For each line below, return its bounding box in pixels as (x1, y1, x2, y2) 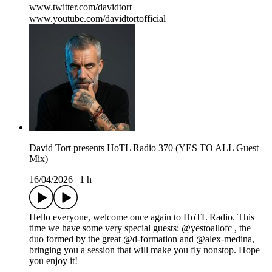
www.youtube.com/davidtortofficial (29, 13, 166, 24)
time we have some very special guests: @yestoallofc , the (29, 223, 251, 234)
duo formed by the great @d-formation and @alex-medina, (29, 234, 254, 245)
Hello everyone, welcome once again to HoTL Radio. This (29, 212, 254, 223)
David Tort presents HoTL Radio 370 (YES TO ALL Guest (29, 143, 259, 154)
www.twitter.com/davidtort (29, 2, 138, 13)
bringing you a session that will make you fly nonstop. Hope (29, 245, 260, 256)
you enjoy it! (29, 256, 78, 267)
